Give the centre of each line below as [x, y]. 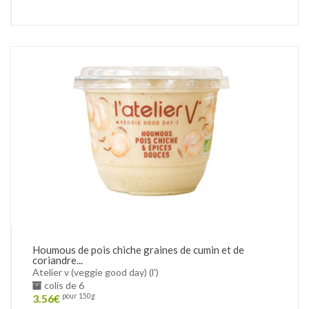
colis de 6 [63, 285]
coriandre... [58, 260]
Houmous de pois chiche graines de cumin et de [138, 249]
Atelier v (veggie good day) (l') [96, 272]
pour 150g [79, 296]
